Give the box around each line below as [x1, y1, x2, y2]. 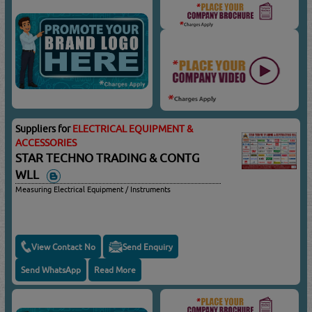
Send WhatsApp [21, 265, 81, 276]
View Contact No [31, 241, 96, 252]
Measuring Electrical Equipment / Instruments [15, 185, 171, 194]
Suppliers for [15, 123, 73, 134]
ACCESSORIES [15, 136, 77, 148]
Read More [94, 265, 136, 276]
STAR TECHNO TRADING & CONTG [15, 150, 200, 165]
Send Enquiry [123, 241, 173, 252]
